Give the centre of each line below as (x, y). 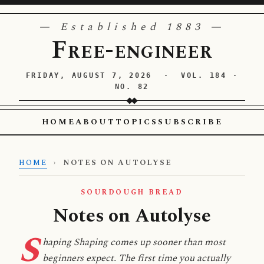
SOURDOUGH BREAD (132, 192)
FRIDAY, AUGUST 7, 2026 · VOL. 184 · (132, 75)
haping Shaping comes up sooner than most (134, 242)
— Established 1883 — (132, 27)
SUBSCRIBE (190, 122)
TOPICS (137, 122)
